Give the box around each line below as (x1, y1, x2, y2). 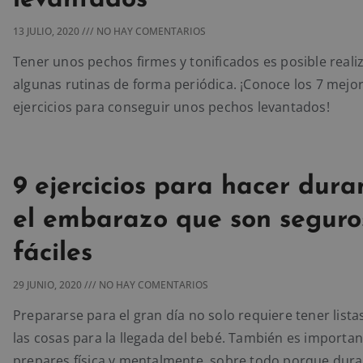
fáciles (13, 240, 92, 267)
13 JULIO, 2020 (13, 24, 82, 39)
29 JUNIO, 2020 (13, 277, 84, 292)
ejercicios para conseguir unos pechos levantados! (13, 98, 330, 117)
